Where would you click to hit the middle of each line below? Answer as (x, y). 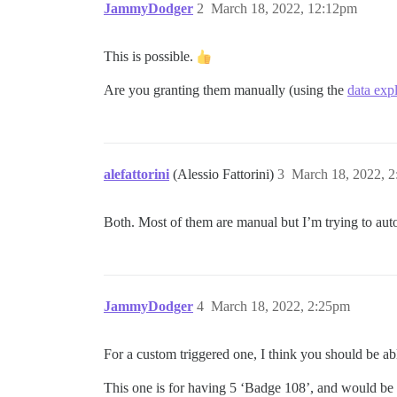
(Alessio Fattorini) (225, 175)
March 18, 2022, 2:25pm (280, 307)
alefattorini (136, 175)
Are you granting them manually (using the (226, 90)
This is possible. (150, 57)
